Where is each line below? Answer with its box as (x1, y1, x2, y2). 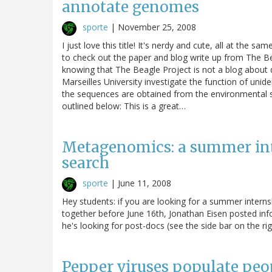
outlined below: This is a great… (62, 100, 186, 112)
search (62, 153, 109, 172)
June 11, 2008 (118, 177, 171, 189)
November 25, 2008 (118, 21, 196, 33)
